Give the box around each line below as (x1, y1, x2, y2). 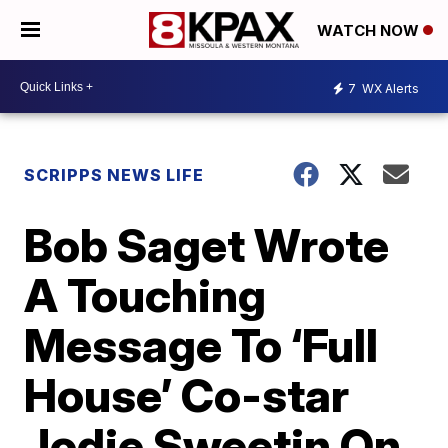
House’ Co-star (24, 367, 350, 423)
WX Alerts (359, 80, 419, 96)
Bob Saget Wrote (24, 217, 390, 273)
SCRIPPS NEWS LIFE (24, 165, 205, 185)
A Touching (24, 267, 267, 323)
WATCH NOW (317, 21, 423, 41)
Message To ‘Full (24, 317, 379, 373)
